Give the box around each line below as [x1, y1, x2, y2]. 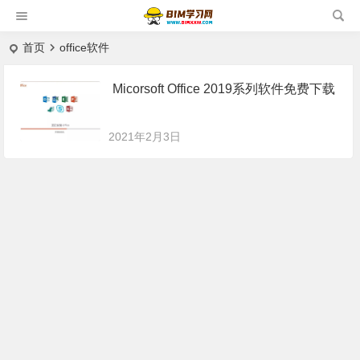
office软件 [59, 41, 110, 54]
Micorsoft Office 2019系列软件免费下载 [112, 82, 336, 96]
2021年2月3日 [108, 130, 182, 143]
